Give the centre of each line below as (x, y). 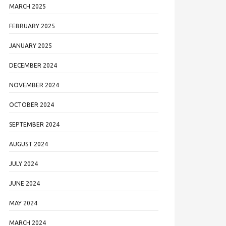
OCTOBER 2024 (32, 105)
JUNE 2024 (24, 183)
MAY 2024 (23, 203)
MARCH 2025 (27, 6)
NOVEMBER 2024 (34, 85)
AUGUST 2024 (29, 144)
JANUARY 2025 (31, 46)
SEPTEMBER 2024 (34, 124)
